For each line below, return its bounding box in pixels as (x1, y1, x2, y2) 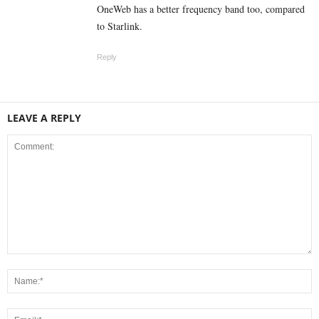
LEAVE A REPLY (7, 110, 81, 125)
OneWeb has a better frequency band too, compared (97, 1, 305, 16)
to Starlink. (97, 19, 142, 33)
